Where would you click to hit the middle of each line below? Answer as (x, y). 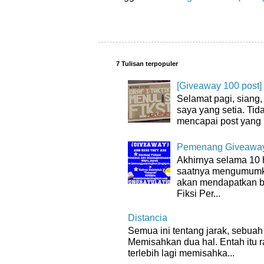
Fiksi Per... (199, 193)
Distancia (148, 218)
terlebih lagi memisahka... (181, 253)
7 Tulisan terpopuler (147, 64)
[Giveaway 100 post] (220, 86)
